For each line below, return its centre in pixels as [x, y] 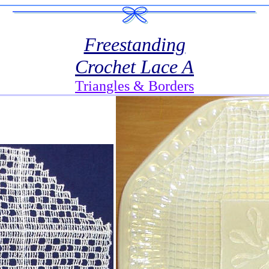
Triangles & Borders [134, 86]
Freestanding [134, 44]
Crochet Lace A [134, 67]
